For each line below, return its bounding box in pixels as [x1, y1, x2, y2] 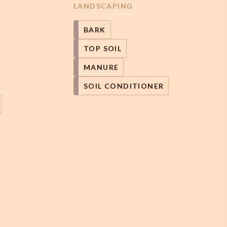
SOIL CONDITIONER [84, 82, 164, 90]
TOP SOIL [84, 44, 122, 53]
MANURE [84, 63, 119, 71]
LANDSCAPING [73, 2, 133, 10]
